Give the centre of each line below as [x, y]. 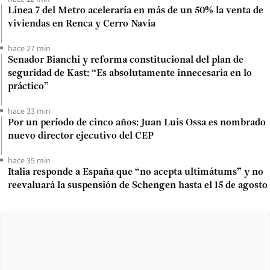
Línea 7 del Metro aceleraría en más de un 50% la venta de [136, 11]
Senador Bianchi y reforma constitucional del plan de [126, 60]
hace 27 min [29, 48]
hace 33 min [29, 111]
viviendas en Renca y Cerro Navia [82, 24]
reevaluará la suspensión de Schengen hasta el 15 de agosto [138, 185]
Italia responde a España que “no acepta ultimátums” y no [136, 172]
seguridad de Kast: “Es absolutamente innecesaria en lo [130, 73]
